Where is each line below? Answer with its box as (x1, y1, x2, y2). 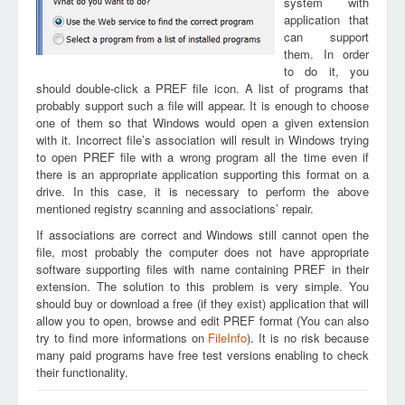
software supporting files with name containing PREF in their (36, 260, 369, 278)
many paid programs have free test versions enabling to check (36, 346, 369, 363)
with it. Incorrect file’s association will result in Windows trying (36, 131, 369, 148)
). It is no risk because (247, 329, 370, 346)
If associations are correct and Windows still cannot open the (36, 226, 369, 243)
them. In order (284, 45, 369, 62)
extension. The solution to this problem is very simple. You (36, 278, 369, 295)
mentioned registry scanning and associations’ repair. (36, 200, 314, 217)
